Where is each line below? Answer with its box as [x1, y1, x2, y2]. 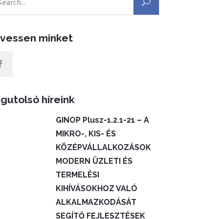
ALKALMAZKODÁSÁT [56, 197, 137, 207]
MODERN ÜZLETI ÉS [56, 156, 133, 166]
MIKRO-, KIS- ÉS [56, 129, 116, 138]
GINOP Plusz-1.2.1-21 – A [56, 115, 150, 125]
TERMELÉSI [56, 170, 100, 179]
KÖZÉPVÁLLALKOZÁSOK [56, 143, 152, 152]
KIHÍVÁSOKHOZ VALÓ [56, 184, 138, 193]
